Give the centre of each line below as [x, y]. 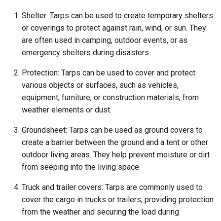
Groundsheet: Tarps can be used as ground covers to [112, 130]
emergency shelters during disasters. [86, 53]
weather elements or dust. [67, 110]
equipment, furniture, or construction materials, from [110, 98]
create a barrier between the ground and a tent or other [115, 143]
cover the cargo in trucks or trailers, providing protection [118, 200]
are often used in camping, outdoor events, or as [105, 40]
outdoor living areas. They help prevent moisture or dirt [116, 155]
